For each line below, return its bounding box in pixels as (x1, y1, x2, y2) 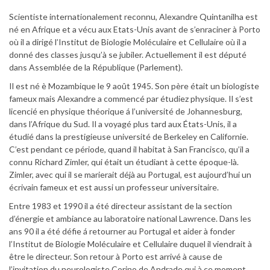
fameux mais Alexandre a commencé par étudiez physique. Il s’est (9, 93, 253, 104)
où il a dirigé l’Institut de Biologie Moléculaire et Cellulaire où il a (9, 37, 246, 48)
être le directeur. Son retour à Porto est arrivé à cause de (9, 251, 222, 262)
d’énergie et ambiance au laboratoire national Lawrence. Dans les (9, 213, 251, 224)
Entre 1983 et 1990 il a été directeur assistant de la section (9, 201, 232, 212)
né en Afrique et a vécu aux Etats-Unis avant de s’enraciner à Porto (9, 24, 260, 35)
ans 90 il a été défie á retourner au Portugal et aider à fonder (9, 226, 235, 237)
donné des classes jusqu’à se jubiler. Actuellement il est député (9, 49, 246, 60)
